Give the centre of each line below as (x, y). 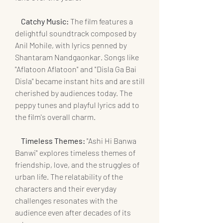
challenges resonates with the (67, 201)
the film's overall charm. (55, 117)
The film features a (102, 21)
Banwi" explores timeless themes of (76, 153)
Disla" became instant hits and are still (81, 81)
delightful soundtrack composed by (76, 33)
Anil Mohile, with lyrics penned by (72, 45)
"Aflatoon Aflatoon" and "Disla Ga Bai (76, 69)
